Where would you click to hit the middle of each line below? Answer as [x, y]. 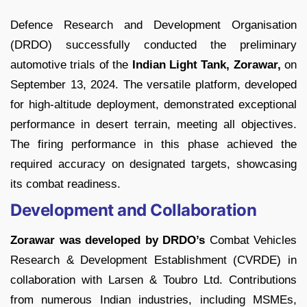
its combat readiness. [65, 184]
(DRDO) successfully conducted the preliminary [153, 45]
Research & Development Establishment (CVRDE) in [153, 260]
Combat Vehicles [251, 241]
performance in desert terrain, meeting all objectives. [153, 125]
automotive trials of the [71, 65]
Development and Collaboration [134, 210]
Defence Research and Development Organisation [153, 25]
